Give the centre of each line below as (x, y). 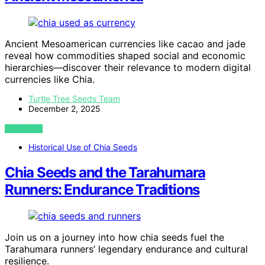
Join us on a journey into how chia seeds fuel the (114, 237)
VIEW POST (24, 129)
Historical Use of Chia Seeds (83, 147)
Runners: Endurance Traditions (102, 190)
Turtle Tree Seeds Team (74, 99)
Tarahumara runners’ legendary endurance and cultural (126, 249)
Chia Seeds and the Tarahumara (105, 173)
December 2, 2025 (64, 109)
